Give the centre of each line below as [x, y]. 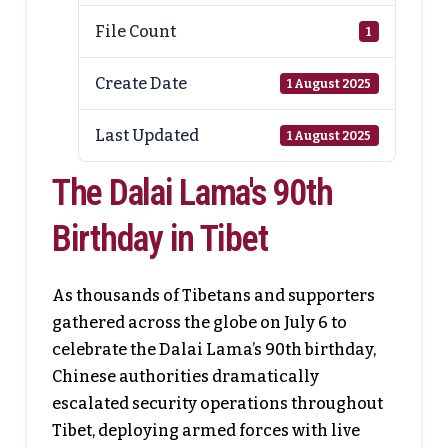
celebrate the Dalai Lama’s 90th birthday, [213, 349]
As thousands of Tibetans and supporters [213, 295]
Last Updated [147, 135]
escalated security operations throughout [217, 403]
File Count [136, 31]
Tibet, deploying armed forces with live [205, 430]
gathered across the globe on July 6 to [199, 322]
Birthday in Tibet [159, 239]
